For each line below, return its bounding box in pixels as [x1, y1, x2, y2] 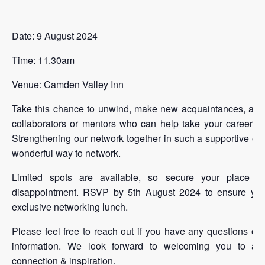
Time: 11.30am [12, 53, 75, 67]
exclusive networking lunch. [12, 199, 128, 214]
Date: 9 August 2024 [12, 28, 98, 43]
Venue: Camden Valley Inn [12, 77, 124, 91]
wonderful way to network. [12, 146, 121, 160]
